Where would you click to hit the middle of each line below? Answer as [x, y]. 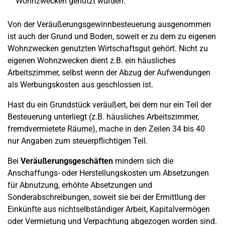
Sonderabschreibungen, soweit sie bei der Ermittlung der [106, 197]
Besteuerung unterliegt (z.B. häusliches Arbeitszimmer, [103, 117]
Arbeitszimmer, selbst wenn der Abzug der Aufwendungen [109, 73]
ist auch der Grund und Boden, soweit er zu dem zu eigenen [112, 36]
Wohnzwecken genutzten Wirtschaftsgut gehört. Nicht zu [108, 48]
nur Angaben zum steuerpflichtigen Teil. [78, 141]
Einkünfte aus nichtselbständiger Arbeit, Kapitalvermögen [109, 209]
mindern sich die [143, 161]
